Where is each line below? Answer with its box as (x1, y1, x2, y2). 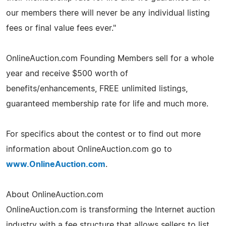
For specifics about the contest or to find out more (6, 130, 201, 138)
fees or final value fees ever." (6, 24, 116, 32)
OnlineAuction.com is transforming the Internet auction (6, 205, 215, 214)
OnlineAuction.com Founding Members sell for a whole (6, 54, 214, 63)
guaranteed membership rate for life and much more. (6, 99, 208, 108)
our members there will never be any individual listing (6, 9, 210, 17)
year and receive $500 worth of (6, 69, 128, 78)
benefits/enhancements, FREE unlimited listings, (6, 84, 188, 93)
